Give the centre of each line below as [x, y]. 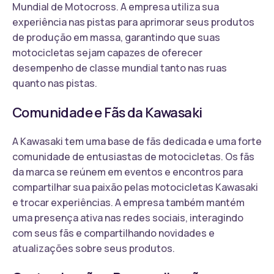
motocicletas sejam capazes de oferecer [107, 52]
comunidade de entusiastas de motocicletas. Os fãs [133, 156]
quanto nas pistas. [55, 83]
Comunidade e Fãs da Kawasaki [107, 112]
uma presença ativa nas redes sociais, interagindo [128, 217]
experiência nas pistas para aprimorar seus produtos [133, 22]
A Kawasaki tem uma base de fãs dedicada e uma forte [137, 141]
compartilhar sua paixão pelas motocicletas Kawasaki [135, 187]
